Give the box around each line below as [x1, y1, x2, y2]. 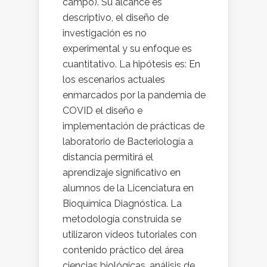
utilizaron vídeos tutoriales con [63, 229, 197, 241]
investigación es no [63, 27, 147, 39]
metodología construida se [63, 213, 181, 225]
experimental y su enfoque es [63, 43, 192, 55]
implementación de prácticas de [63, 120, 204, 132]
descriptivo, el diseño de [63, 12, 169, 24]
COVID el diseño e [63, 105, 142, 117]
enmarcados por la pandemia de [63, 89, 206, 101]
